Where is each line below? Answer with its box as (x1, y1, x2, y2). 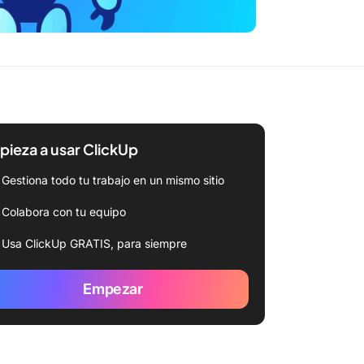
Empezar (83, 280, 143, 297)
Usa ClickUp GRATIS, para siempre (2, 236, 187, 250)
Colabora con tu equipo (2, 205, 126, 219)
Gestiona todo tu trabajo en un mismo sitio (2, 173, 224, 187)
